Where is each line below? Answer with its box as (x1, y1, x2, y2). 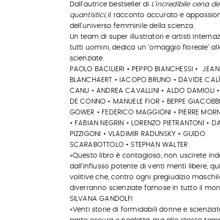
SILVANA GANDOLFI (69, 195, 133, 202)
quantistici (69, 12, 105, 19)
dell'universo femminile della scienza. (69, 23, 195, 29)
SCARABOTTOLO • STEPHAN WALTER (69, 141, 188, 148)
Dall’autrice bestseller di (69, 1, 151, 8)
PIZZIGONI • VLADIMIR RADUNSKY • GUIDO (69, 131, 205, 137)
